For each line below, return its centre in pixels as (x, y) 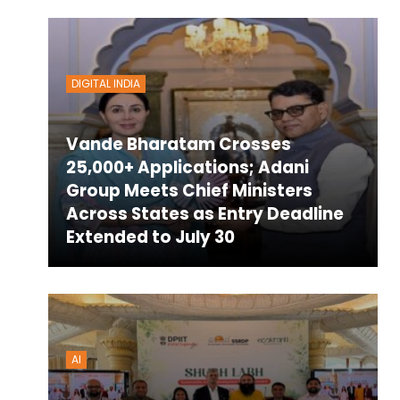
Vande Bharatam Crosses (178, 144)
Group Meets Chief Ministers (189, 190)
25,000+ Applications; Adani (187, 167)
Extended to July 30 (150, 237)
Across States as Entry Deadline (204, 213)
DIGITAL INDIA (105, 83)
